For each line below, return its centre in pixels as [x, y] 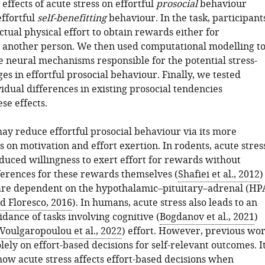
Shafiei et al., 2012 [219, 174]
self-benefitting [72, 18]
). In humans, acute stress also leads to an [164, 203]
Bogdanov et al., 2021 [207, 217]
